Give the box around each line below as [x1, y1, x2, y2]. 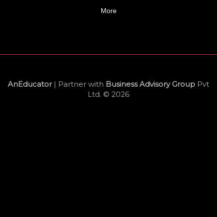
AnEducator [8, 79, 52, 89]
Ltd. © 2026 [88, 89, 129, 99]
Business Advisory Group [106, 79, 195, 89]
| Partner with [52, 79, 106, 89]
